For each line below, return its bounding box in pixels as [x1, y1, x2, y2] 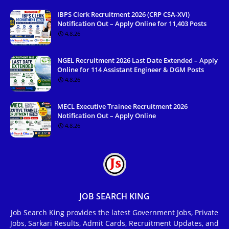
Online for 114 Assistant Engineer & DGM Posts [57, 65, 204, 75]
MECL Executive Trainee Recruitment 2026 [57, 102, 188, 111]
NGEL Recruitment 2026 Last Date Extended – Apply [57, 56, 218, 65]
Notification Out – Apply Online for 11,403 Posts [57, 19, 207, 29]
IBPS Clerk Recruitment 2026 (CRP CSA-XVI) [57, 10, 190, 19]
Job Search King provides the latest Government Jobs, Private [11, 208, 218, 218]
